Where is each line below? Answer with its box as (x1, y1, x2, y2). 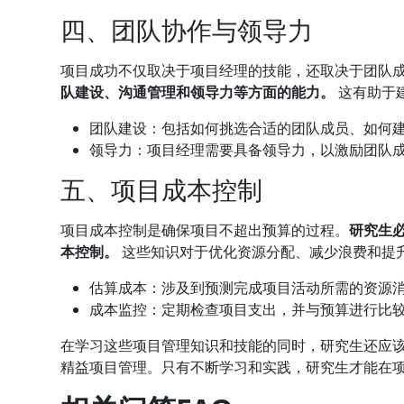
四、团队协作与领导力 (60, 12, 314, 47)
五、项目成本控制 (60, 171, 263, 207)
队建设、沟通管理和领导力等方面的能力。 (60, 81, 335, 102)
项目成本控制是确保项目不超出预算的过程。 (60, 219, 350, 240)
